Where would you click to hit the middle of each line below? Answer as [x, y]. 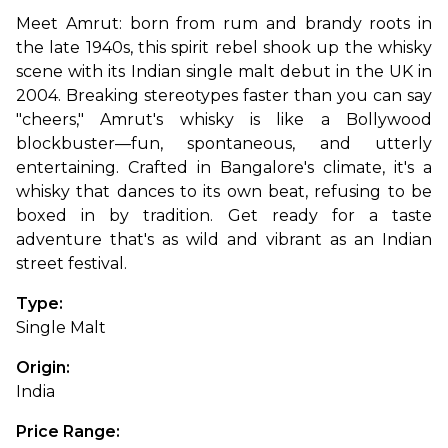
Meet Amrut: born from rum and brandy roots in [224, 24]
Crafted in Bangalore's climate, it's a [280, 168]
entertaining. [72, 168]
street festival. [71, 264]
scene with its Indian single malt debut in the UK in [224, 72]
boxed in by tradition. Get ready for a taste [224, 216]
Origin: [45, 368]
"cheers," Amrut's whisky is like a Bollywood [224, 120]
